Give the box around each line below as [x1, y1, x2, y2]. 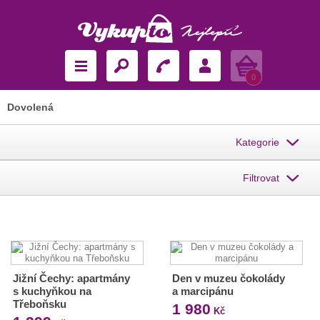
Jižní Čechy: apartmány [13, 272, 130, 284]
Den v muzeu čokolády [171, 272, 285, 284]
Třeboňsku [13, 298, 66, 310]
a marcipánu [171, 285, 234, 297]
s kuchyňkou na [13, 285, 91, 297]
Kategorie [236, 136, 279, 148]
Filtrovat [243, 172, 279, 184]
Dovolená [7, 101, 54, 113]
